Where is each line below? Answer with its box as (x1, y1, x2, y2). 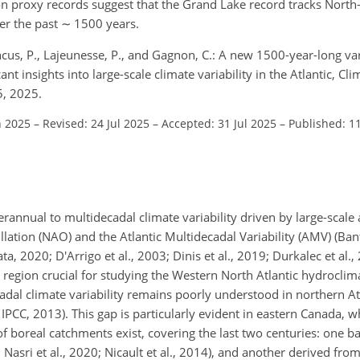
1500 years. (72, 14, 139, 31)
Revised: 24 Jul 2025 (43, 115, 149, 131)
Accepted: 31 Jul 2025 (162, 115, 276, 131)
